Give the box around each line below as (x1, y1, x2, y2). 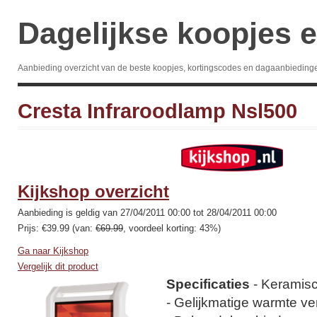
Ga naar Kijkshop (18, 246, 88, 256)
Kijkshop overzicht (18, 182, 169, 201)
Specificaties (166, 276, 250, 292)
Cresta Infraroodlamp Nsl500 (18, 100, 297, 122)
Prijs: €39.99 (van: (18, 223, 96, 234)
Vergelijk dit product (18, 261, 98, 272)
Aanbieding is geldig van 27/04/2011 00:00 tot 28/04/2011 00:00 (18, 207, 277, 218)
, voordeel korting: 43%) (123, 223, 221, 234)
